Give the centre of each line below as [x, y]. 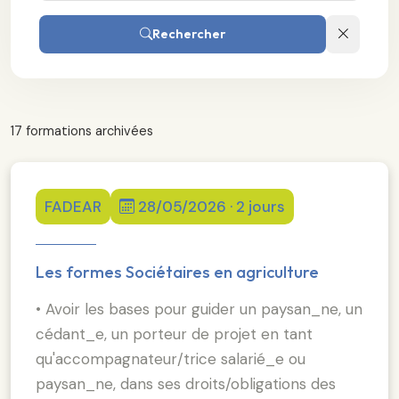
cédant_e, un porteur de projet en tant [174, 334]
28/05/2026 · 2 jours [212, 206]
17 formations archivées [82, 130]
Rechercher [189, 34]
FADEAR [73, 206]
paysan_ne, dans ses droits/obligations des [186, 383]
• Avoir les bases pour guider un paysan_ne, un [199, 309]
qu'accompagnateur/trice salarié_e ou [171, 358]
